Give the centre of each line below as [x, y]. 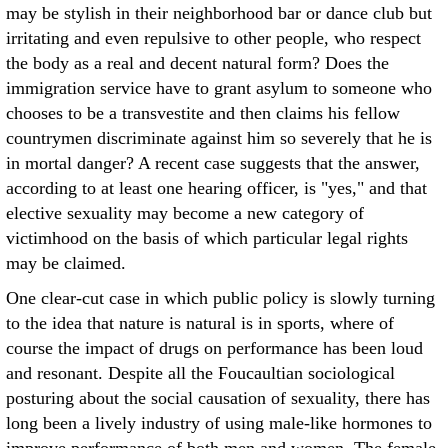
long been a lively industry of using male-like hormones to [219, 423]
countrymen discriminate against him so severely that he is [219, 138]
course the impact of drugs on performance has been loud [214, 348]
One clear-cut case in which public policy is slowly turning [220, 298]
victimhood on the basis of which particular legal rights [207, 238]
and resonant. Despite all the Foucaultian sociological [200, 373]
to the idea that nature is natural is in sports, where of [200, 323]
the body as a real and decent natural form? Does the [197, 63]
